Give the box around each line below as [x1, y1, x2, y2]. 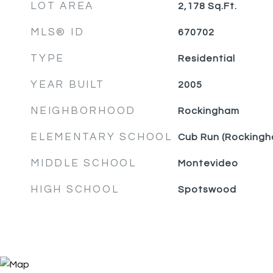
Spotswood [177, 185, 236, 194]
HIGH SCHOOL [30, 184, 119, 195]
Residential [177, 54, 235, 63]
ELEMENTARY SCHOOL [30, 132, 172, 143]
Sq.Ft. [207, 1, 237, 11]
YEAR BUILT [30, 79, 105, 90]
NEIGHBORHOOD [30, 105, 136, 116]
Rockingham [177, 106, 239, 116]
